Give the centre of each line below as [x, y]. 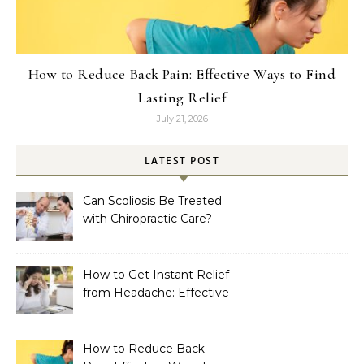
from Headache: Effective [156, 292]
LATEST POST [182, 160]
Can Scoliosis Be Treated [152, 201]
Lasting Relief [182, 97]
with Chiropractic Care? [147, 219]
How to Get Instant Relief [156, 275]
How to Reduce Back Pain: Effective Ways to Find [182, 74]
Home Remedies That [146, 310]
